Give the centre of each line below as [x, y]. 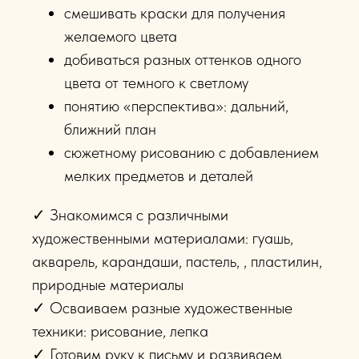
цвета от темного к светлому [156, 82]
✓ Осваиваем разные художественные [162, 307]
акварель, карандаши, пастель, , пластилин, [177, 261]
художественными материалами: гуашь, [163, 238]
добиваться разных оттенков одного [183, 59]
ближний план [110, 129]
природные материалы [108, 284]
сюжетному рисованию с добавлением [192, 152]
